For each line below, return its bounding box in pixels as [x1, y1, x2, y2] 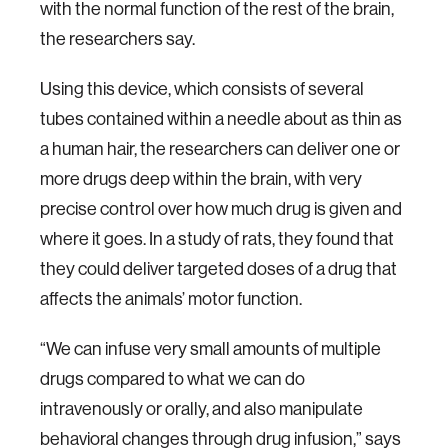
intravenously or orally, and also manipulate [40, 397, 363, 420]
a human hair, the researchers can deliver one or [40, 137, 400, 160]
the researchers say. [40, 27, 195, 50]
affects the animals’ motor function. [40, 287, 302, 310]
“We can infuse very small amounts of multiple [40, 337, 381, 360]
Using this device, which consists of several [40, 77, 364, 100]
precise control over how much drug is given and [40, 197, 402, 220]
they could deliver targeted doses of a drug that [40, 257, 397, 280]
